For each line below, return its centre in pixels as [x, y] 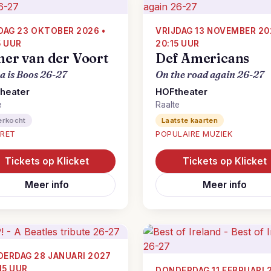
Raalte [168, 105]
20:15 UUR [178, 44]
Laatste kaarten [190, 120]
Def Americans [203, 58]
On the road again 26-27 [210, 74]
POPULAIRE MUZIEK [194, 134]
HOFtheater [181, 92]
